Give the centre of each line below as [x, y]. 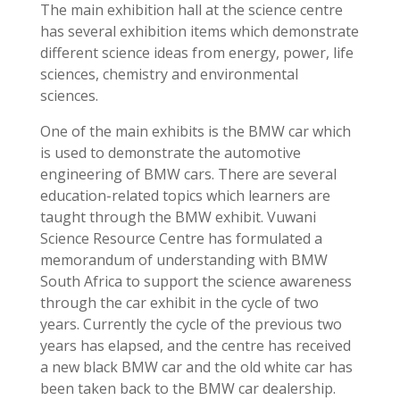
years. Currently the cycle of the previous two [191, 325]
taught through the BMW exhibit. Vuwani [178, 217]
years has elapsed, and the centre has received [195, 346]
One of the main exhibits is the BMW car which [195, 132]
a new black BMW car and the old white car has [196, 367]
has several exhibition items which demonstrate [199, 32]
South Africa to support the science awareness [196, 282]
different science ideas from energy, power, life [196, 53]
